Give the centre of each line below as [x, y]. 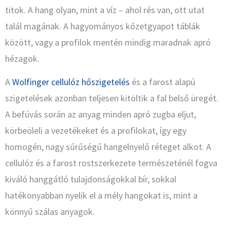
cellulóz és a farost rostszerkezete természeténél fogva [111, 163]
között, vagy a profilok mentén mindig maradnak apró [108, 43]
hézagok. [22, 59]
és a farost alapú [162, 82]
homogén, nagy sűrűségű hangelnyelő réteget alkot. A [108, 147]
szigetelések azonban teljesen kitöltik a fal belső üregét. [112, 98]
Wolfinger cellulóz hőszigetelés [71, 82]
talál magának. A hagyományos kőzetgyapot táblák [103, 26]
